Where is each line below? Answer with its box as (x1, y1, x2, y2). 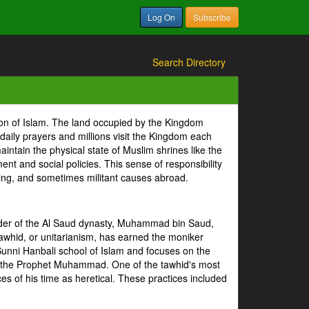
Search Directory (152, 55, 226, 69)
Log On (148, 11, 175, 23)
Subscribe (193, 11, 231, 23)
